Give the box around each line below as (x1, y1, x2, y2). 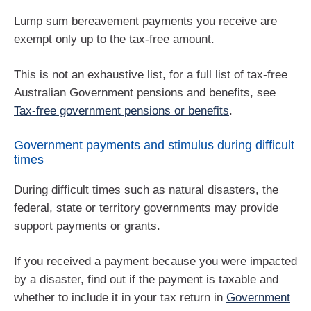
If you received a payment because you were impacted (14, 255, 297, 269)
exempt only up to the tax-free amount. (14, 32, 215, 46)
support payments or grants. (14, 219, 160, 233)
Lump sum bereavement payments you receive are (14, 14, 277, 28)
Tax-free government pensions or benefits (14, 104, 229, 118)
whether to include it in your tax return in (14, 291, 226, 305)
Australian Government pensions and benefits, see (14, 86, 276, 100)
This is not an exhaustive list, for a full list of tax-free (14, 68, 287, 82)
